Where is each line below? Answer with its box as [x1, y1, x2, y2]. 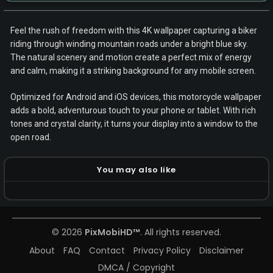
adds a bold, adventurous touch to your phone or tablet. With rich [10, 105, 256, 115]
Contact [89, 244, 125, 257]
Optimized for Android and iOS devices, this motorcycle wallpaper [10, 92, 261, 102]
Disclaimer [199, 244, 244, 257]
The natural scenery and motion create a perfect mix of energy [10, 52, 252, 62]
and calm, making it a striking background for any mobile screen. [10, 66, 256, 76]
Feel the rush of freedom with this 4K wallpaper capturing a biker [10, 26, 257, 35]
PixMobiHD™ [85, 226, 140, 238]
